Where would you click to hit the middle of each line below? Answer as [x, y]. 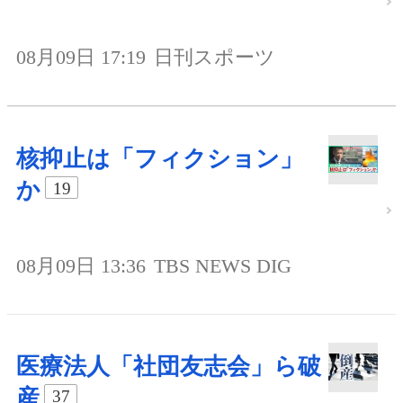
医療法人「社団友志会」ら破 [169, 367]
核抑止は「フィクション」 [160, 159]
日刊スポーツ [215, 58]
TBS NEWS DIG [223, 266]
